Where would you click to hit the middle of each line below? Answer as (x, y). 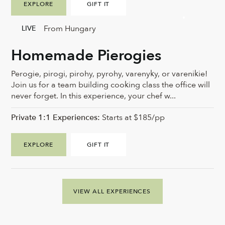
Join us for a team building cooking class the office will (111, 85)
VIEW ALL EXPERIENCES (112, 192)
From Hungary (70, 28)
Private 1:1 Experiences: (56, 118)
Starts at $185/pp (133, 118)
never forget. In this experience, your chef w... (94, 96)
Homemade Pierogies (86, 56)
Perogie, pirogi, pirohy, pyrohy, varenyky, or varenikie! (109, 74)
